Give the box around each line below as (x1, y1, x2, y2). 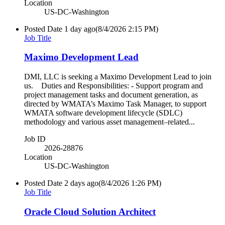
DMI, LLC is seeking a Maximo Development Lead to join (24, 72, 211, 81)
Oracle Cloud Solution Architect (24, 206, 156, 217)
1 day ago (64, 24, 95, 33)
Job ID (24, 135, 46, 144)
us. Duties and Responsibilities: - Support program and (24, 81, 203, 90)
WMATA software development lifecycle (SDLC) (24, 108, 182, 118)
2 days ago (64, 179, 98, 188)
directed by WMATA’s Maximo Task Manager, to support (24, 99, 206, 108)
